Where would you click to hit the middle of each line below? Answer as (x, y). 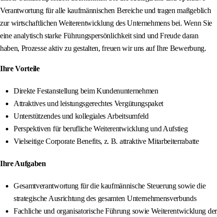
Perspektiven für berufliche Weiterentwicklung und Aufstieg (101, 129)
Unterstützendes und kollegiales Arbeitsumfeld (81, 116)
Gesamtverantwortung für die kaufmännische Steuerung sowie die (110, 186)
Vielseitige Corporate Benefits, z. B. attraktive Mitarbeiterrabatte (106, 141)
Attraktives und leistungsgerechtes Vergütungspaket (88, 104)
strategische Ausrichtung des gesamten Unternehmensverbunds (105, 199)
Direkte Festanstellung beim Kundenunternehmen (86, 91)
